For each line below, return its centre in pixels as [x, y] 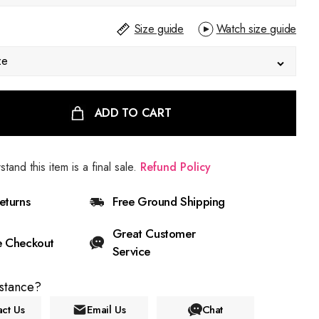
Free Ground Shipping [169, 202]
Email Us [106, 310]
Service [131, 251]
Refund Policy [176, 167]
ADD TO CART [133, 113]
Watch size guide [256, 29]
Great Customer [154, 234]
